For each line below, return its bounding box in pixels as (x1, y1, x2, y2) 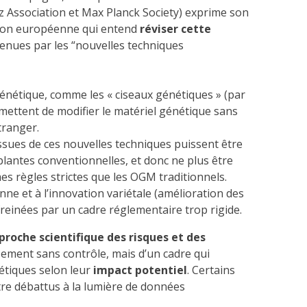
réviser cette (140, 21, 211, 37)
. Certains (187, 262, 235, 278)
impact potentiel (93, 262, 187, 278)
